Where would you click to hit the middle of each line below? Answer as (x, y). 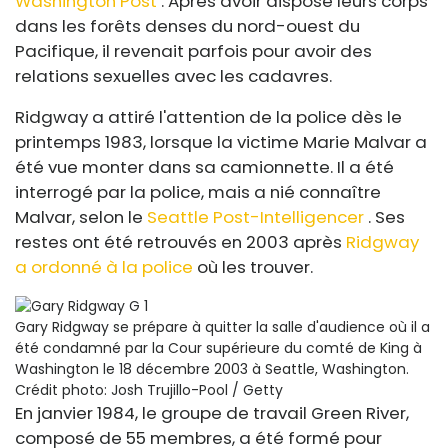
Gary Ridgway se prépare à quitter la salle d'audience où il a (222, 326)
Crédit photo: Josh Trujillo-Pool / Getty (149, 389)
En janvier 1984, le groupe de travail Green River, (212, 412)
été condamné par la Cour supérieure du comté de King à (218, 347)
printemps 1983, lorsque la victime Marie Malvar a (221, 141)
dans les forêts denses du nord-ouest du (187, 25)
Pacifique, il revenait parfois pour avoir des (193, 50)
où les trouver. (253, 266)
